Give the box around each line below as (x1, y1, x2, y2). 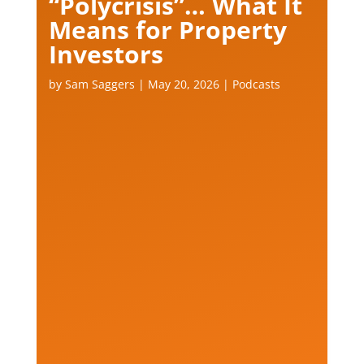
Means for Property (48, 12, 287, 46)
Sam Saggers (64, 76, 135, 92)
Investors (48, 37, 163, 71)
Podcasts (232, 76, 280, 92)
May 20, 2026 (147, 76, 219, 92)
